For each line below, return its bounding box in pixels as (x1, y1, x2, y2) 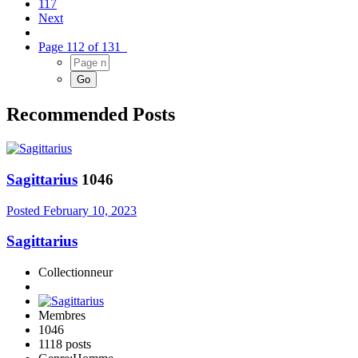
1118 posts (38, 337, 91, 352)
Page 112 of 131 (38, 40, 127, 54)
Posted (6, 203, 43, 217)
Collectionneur (38, 265, 113, 280)
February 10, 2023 (43, 203, 137, 217)
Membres (38, 308, 86, 323)
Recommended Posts (6, 104, 175, 125)
